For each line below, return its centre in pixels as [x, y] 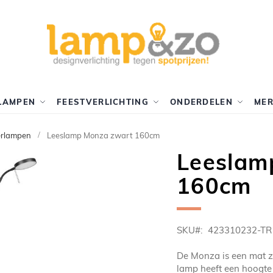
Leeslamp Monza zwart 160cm [103, 136]
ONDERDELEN [201, 102]
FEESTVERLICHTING [103, 102]
